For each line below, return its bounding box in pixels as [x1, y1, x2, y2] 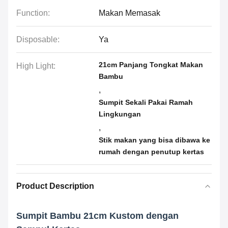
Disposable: [16, 35, 60, 44]
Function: [16, 9, 50, 17]
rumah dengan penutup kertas [99, 148, 204, 156]
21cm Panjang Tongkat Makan [99, 61, 203, 69]
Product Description [16, 182, 94, 190]
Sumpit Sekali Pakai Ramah [99, 98, 193, 106]
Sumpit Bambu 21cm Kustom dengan [16, 211, 179, 221]
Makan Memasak [99, 9, 160, 17]
